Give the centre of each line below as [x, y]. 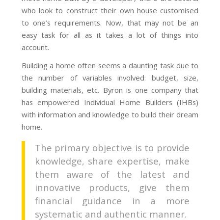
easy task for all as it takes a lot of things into [110, 35]
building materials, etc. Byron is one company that [110, 90]
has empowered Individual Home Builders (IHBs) [110, 102]
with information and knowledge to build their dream [110, 115]
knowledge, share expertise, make [112, 161]
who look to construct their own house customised [110, 10]
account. [35, 47]
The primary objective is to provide [112, 148]
